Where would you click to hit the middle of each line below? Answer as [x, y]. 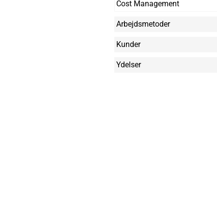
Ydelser [129, 65]
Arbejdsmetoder [143, 24]
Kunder [129, 44]
